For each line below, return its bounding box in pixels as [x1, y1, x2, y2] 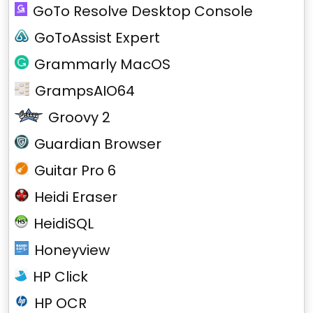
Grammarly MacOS [34, 54, 170, 74]
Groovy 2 [48, 108, 110, 127]
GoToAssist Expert [34, 28, 160, 48]
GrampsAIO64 [34, 81, 135, 101]
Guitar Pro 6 [34, 161, 116, 180]
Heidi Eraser [34, 187, 117, 207]
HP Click [32, 267, 88, 286]
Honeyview [34, 240, 110, 260]
